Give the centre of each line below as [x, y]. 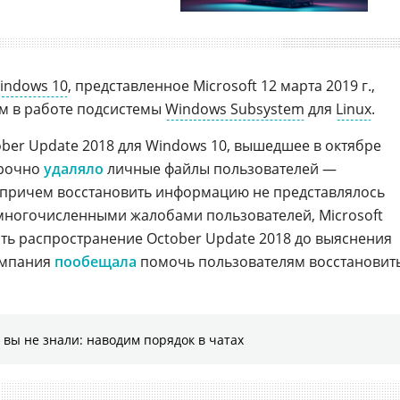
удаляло [74, 169]
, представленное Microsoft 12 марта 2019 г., [221, 86]
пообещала [96, 262]
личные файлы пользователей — [220, 169]
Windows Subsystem [235, 109]
